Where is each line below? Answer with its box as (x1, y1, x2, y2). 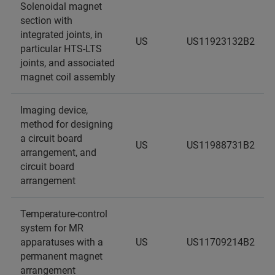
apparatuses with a (20, 236, 103, 248)
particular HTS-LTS (20, 43, 102, 55)
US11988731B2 (187, 139, 255, 151)
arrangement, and (20, 147, 96, 158)
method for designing (20, 118, 113, 130)
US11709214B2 (187, 236, 255, 248)
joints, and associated (20, 57, 115, 69)
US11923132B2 (187, 36, 255, 47)
